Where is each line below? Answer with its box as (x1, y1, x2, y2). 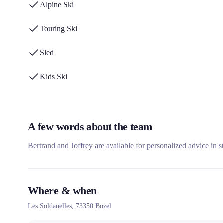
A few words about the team (28, 120, 152, 133)
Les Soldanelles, (28, 202, 76, 210)
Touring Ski (40, 24, 77, 33)
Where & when (28, 184, 97, 197)
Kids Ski (40, 72, 67, 81)
